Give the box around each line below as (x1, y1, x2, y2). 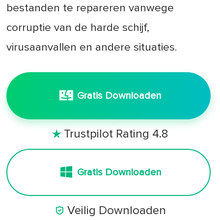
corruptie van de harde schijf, (6, 22, 150, 34)
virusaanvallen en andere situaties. (6, 42, 178, 54)
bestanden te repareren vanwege (6, 2, 174, 14)
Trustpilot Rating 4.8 (63, 128, 168, 140)
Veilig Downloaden (67, 205, 166, 217)
